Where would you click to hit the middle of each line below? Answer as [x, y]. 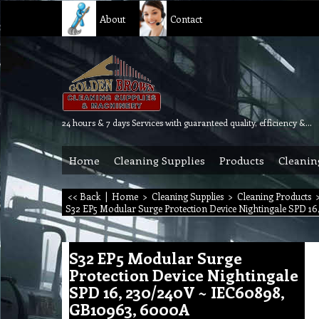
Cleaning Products [274, 196]
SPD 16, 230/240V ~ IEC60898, [177, 292]
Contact [186, 19]
